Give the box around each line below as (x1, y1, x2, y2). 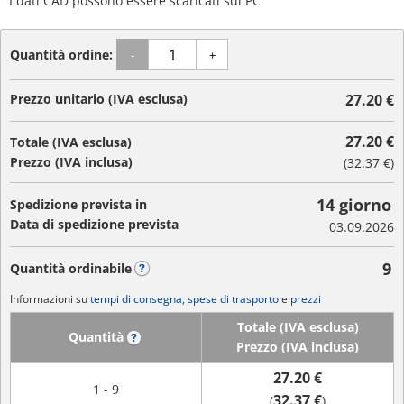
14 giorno (317, 194, 391, 216)
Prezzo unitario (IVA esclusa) (10, 90, 188, 107)
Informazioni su (10, 291, 90, 307)
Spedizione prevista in (10, 196, 147, 213)
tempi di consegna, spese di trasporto (90, 291, 279, 307)
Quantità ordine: (10, 45, 116, 63)
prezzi (290, 291, 321, 307)
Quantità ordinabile (10, 260, 132, 277)
